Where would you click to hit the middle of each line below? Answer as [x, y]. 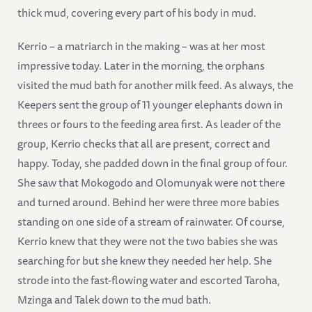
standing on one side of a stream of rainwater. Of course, [151, 222]
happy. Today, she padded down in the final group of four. [153, 163]
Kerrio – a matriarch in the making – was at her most [141, 46]
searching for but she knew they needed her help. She [145, 261]
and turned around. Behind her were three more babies [148, 202]
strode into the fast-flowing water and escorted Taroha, [149, 280]
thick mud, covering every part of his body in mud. [137, 13]
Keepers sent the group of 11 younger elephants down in [150, 105]
